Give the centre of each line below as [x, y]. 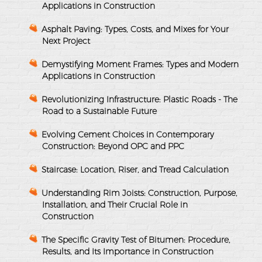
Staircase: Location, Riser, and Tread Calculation [135, 169]
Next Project [66, 41]
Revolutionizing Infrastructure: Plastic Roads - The [139, 99]
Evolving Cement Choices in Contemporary [128, 134]
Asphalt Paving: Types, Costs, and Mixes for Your [135, 29]
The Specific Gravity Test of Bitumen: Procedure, [136, 239]
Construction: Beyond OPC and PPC [113, 146]
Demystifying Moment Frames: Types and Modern [140, 64]
